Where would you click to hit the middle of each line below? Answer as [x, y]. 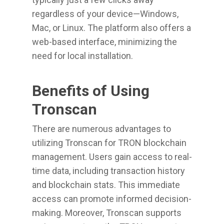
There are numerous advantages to [101, 129]
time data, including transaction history [108, 171]
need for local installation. [82, 56]
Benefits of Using [91, 91]
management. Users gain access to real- [112, 157]
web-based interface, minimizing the [104, 42]
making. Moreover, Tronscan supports [107, 213]
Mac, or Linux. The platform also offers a [111, 28]
